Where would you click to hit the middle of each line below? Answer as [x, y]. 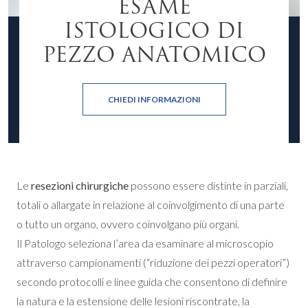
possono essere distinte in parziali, [208, 185]
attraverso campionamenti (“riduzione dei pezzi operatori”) [153, 262]
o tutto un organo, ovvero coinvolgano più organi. [128, 224]
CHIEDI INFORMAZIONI [154, 99]
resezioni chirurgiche [80, 185]
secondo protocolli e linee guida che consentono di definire [152, 282]
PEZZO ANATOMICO [154, 55]
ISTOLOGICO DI [154, 31]
